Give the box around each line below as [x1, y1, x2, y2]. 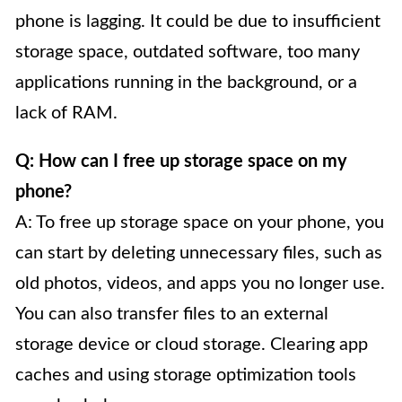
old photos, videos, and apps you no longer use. [15, 275, 385, 293]
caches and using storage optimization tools [15, 366, 356, 384]
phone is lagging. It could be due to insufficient [15, 13, 380, 31]
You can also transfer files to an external [15, 305, 328, 323]
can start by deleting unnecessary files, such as [15, 244, 382, 262]
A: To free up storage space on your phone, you [15, 214, 384, 232]
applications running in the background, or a [15, 74, 357, 92]
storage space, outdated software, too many [15, 43, 360, 61]
